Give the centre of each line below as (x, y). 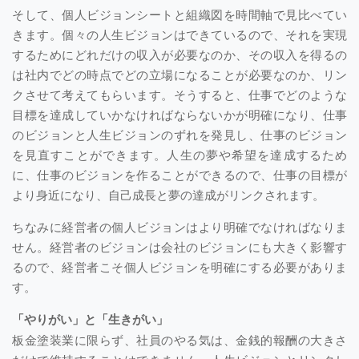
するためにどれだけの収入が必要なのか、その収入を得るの (179, 54)
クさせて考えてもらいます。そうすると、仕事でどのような (179, 94)
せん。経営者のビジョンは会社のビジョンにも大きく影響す (179, 246)
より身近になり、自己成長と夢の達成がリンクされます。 (168, 194)
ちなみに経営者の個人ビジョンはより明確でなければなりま (179, 226)
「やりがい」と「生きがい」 (90, 319)
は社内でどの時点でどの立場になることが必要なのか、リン (179, 74)
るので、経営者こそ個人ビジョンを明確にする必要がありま (179, 266)
